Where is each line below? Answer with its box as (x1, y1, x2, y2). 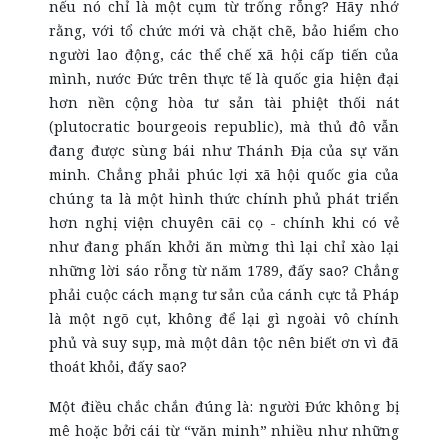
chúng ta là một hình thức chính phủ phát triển (49, 189, 399, 208)
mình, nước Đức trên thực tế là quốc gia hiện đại (49, 69, 399, 88)
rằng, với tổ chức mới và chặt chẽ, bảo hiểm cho (49, 21, 399, 40)
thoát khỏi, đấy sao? (49, 357, 188, 376)
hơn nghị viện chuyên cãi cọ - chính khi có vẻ (49, 213, 399, 232)
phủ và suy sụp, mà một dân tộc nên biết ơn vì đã (49, 333, 399, 352)
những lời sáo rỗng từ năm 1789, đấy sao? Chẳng (49, 261, 399, 280)
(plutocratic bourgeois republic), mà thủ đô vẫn (49, 117, 399, 136)
